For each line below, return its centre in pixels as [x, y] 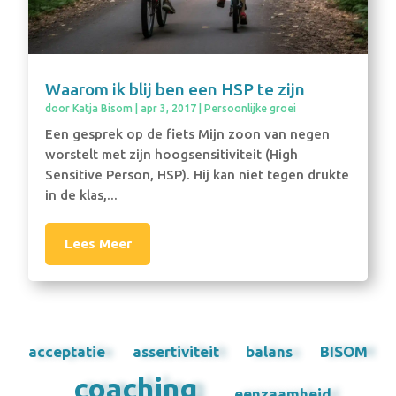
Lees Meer [98, 244]
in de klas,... [82, 194]
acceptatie [67, 351]
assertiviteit [175, 351]
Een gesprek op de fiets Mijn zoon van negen [188, 133]
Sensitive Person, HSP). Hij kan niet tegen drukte [198, 174]
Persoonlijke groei [251, 108]
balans [270, 351]
